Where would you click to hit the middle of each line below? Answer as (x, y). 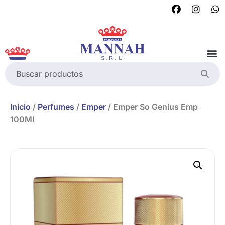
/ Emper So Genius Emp (152, 107)
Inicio (20, 107)
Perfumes (56, 107)
